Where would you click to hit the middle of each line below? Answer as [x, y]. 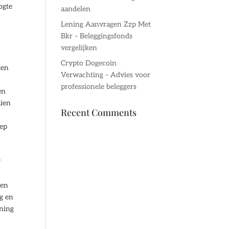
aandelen [76, 9]
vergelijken [79, 48]
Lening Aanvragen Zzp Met [106, 24]
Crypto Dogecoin [89, 63]
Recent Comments [99, 112]
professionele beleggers [99, 87]
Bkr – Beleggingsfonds [97, 36]
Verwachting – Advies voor [106, 75]
